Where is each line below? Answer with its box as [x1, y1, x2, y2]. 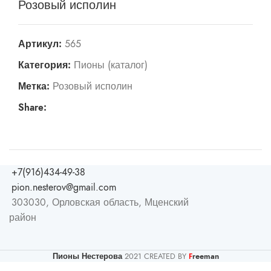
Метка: [18, 79, 50, 93]
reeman [192, 250, 219, 261]
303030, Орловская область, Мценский [11, 195, 189, 209]
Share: [18, 100, 47, 114]
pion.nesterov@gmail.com [11, 180, 116, 194]
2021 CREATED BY [124, 250, 189, 261]
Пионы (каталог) [74, 58, 148, 72]
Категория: [18, 58, 71, 72]
